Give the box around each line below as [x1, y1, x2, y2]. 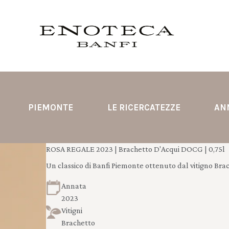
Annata [61, 181, 86, 190]
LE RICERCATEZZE [107, 102, 180, 112]
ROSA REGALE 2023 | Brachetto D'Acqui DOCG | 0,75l [45, 145, 225, 153]
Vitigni [61, 206, 82, 215]
